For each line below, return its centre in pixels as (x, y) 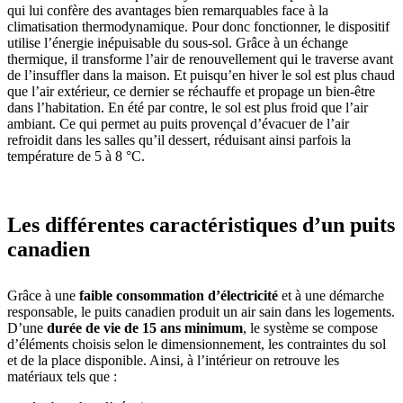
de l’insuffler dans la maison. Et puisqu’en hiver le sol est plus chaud (201, 76)
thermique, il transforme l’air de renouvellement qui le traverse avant (200, 59)
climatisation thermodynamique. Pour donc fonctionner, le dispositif (198, 27)
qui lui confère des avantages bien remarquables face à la (168, 11)
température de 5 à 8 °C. (76, 157)
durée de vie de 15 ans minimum (145, 327)
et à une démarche (331, 295)
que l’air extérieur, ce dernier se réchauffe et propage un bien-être (191, 92)
